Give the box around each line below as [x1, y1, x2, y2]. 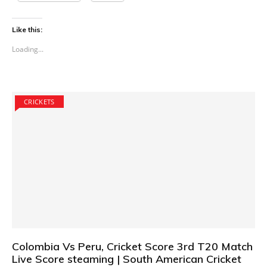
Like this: [12, 24, 42, 34]
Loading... [12, 44, 44, 54]
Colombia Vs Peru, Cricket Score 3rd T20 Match [12, 240, 253, 254]
